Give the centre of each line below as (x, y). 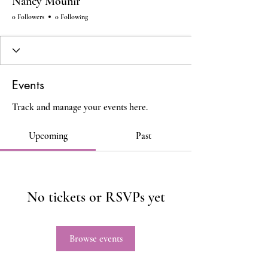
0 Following (71, 17)
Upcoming (48, 136)
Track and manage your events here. (80, 107)
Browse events (96, 239)
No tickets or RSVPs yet (96, 197)
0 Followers (28, 17)
